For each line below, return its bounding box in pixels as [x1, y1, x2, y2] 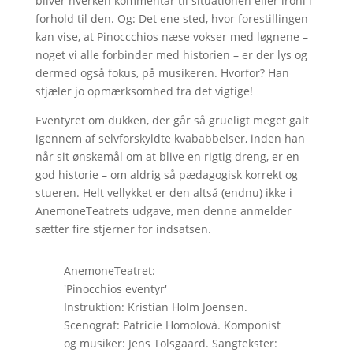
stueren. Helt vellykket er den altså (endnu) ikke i [35, 184, 292, 200]
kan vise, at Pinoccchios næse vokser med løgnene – [35, 28, 308, 44]
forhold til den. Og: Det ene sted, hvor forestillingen [35, 10, 308, 26]
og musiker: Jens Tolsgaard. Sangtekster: [63, 335, 277, 351]
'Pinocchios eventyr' [63, 281, 167, 296]
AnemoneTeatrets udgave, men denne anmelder [35, 203, 292, 218]
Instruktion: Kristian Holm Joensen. [63, 299, 247, 314]
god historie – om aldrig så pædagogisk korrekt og [35, 166, 298, 182]
